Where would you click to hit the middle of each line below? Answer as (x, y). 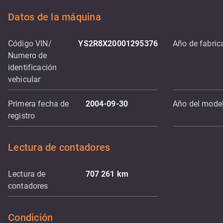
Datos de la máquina (55, 17)
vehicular (24, 79)
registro (22, 116)
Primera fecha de (39, 104)
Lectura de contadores (59, 147)
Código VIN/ (30, 44)
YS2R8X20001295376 (118, 44)
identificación (33, 67)
